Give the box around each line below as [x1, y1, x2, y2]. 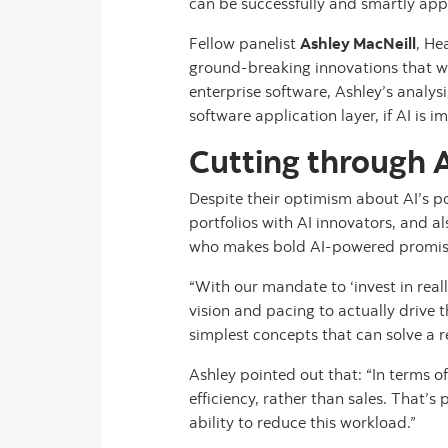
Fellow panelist [189, 33, 300, 53]
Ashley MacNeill [300, 33, 416, 53]
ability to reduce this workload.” [189, 412, 416, 432]
